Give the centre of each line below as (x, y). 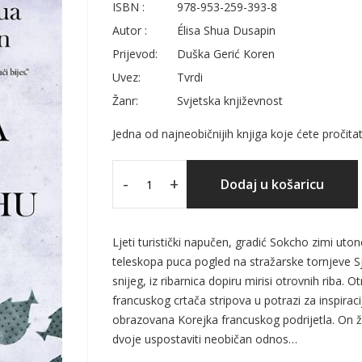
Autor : (130, 30)
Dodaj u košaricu (272, 184)
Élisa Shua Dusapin (226, 30)
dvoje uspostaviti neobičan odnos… (205, 339)
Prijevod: (135, 54)
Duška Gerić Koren (226, 54)
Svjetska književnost (230, 101)
